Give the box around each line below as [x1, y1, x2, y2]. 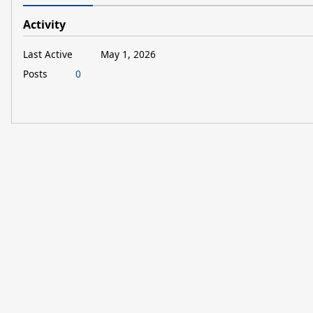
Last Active [23, 47, 73, 61]
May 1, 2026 [101, 47, 156, 61]
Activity [23, 17, 66, 32]
